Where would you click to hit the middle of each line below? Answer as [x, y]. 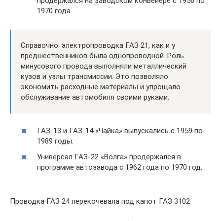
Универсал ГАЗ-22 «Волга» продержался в [109, 157]
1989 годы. [55, 141]
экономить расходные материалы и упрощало [101, 87]
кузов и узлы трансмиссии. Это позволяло [94, 76]
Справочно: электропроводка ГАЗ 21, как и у [98, 45]
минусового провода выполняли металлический [104, 66]
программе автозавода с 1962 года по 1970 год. [120, 167]
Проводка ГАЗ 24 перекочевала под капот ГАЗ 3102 [100, 201]
